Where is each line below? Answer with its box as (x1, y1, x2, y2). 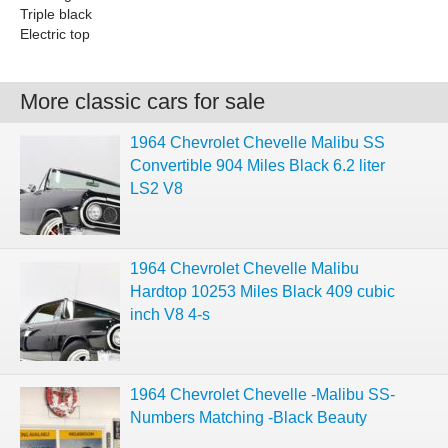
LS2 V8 (130, 180, 183, 197)
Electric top (20, 26, 90, 42)
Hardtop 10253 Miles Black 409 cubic (130, 283, 395, 300)
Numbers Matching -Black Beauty (130, 409, 367, 426)
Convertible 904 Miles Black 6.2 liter (130, 157, 385, 174)
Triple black (20, 6, 92, 22)
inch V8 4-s (130, 306, 210, 323)
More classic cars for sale (20, 89, 265, 114)
